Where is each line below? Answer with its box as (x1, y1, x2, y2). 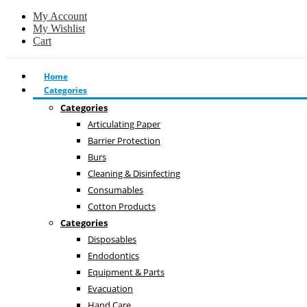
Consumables (88, 183, 143, 196)
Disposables (88, 232, 136, 245)
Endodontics (88, 249, 139, 262)
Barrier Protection (88, 134, 160, 147)
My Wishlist (33, 22, 85, 34)
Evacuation (88, 282, 133, 295)
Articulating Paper (88, 117, 160, 130)
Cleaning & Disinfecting (88, 167, 180, 180)
